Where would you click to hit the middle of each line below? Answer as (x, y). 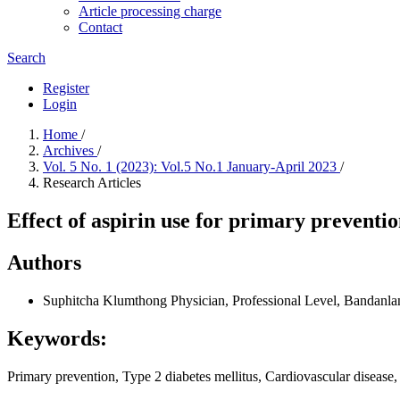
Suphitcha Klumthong (107, 300)
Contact (100, 27)
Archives (70, 150)
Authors (44, 262)
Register (66, 88)
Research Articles (92, 183)
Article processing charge (150, 11)
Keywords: (57, 338)
